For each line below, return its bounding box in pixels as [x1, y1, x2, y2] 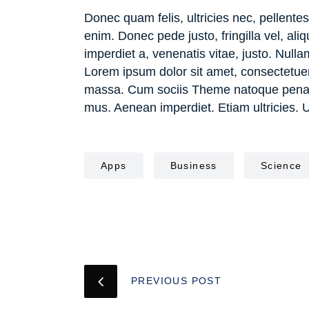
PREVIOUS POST [131, 275, 222, 286]
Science [260, 159, 302, 171]
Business [170, 159, 217, 171]
